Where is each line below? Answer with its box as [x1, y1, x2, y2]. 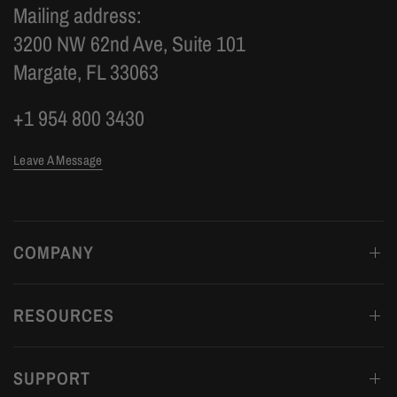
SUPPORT [13, 366, 90, 391]
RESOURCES [13, 303, 114, 328]
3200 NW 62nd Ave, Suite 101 [13, 29, 246, 58]
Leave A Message [13, 151, 103, 170]
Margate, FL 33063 [13, 58, 160, 87]
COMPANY [13, 240, 94, 265]
